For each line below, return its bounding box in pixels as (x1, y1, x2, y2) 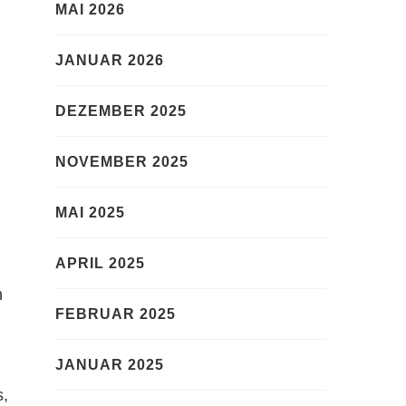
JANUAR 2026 (55, 53, 164, 69)
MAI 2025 (55, 205, 125, 221)
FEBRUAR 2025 (55, 306, 176, 323)
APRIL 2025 (55, 256, 145, 272)
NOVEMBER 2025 (55, 154, 188, 170)
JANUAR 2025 (55, 357, 164, 373)
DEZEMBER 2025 (55, 103, 187, 120)
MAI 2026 (55, 2, 125, 18)
